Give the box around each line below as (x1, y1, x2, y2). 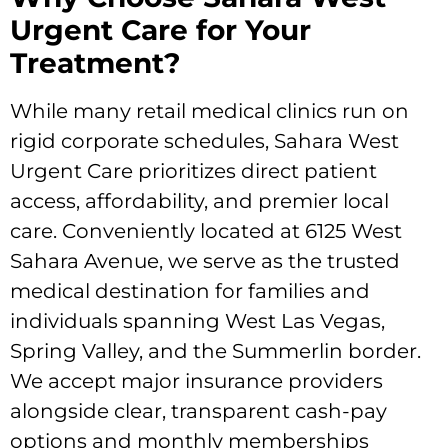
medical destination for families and (10, 278, 370, 303)
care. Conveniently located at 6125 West (10, 218, 402, 243)
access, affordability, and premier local (10, 188, 389, 213)
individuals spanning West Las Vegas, (10, 308, 385, 333)
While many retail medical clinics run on (10, 98, 409, 123)
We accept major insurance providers (10, 368, 383, 393)
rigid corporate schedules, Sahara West (10, 128, 399, 153)
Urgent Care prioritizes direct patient (10, 158, 377, 183)
